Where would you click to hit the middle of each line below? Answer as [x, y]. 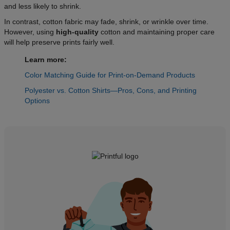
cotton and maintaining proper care [157, 32]
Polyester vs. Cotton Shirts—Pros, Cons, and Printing [111, 91]
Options [37, 101]
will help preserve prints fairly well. [59, 42]
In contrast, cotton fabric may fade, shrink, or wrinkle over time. [106, 22]
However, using [30, 32]
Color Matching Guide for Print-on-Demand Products [110, 75]
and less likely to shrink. [44, 6]
